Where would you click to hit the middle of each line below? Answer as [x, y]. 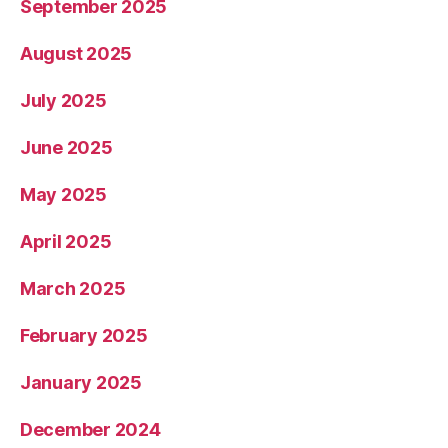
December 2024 [90, 430]
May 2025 [63, 195]
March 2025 [73, 289]
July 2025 [63, 101]
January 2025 [81, 383]
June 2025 [66, 148]
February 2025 [84, 336]
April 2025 [66, 242]
